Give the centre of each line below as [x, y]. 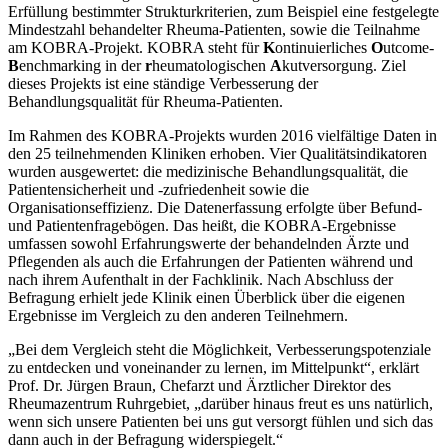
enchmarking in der [82, 65]
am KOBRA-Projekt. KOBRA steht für [135, 47]
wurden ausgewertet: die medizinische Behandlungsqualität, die [208, 171]
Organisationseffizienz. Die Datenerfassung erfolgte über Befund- [215, 207]
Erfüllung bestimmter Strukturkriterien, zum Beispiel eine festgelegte [223, 11]
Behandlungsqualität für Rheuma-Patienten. [145, 101]
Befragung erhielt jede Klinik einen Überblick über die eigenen [206, 297]
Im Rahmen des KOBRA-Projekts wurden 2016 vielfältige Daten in [222, 135]
